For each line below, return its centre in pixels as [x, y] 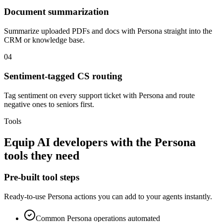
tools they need [42, 155]
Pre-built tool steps [42, 177]
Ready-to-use [26, 197]
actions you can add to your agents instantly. [142, 197]
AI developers [72, 142]
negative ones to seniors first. [49, 104]
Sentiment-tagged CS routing [63, 76]
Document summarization [56, 12]
